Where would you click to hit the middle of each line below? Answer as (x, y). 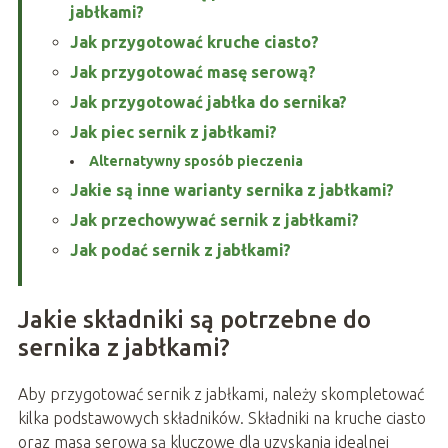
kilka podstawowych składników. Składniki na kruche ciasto (221, 418)
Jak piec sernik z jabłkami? (173, 132)
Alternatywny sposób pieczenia (195, 161)
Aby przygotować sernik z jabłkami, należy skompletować (220, 394)
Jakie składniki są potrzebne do (194, 320)
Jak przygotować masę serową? (192, 72)
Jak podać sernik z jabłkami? (180, 250)
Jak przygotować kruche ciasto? (194, 42)
